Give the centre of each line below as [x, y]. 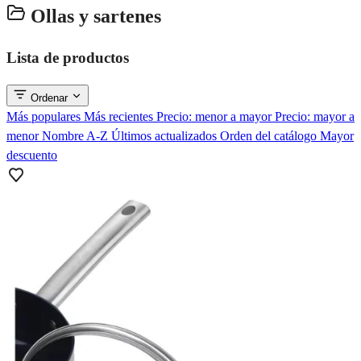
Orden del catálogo [270, 135]
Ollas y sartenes [93, 16]
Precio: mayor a [315, 116]
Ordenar [49, 98]
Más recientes [120, 116]
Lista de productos [68, 57]
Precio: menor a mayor [216, 116]
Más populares [45, 116]
